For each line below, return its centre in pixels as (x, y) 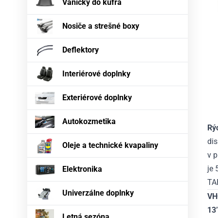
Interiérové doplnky (96, 74)
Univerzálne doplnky (98, 193)
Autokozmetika (89, 122)
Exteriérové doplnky (97, 98)
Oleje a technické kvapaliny (110, 145)
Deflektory (81, 50)
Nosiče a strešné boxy (101, 26)
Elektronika (82, 169)
